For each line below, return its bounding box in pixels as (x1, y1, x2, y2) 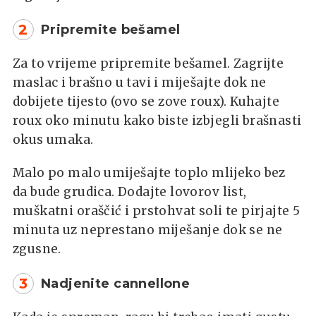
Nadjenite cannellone (41, 275, 190, 291)
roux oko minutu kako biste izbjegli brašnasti (13, 112, 302, 128)
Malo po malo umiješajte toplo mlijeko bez (13, 164, 286, 181)
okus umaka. (13, 131, 94, 147)
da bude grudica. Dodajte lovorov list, (13, 183, 247, 200)
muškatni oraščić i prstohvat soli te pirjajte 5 (13, 202, 300, 219)
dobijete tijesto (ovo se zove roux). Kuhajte (13, 93, 280, 109)
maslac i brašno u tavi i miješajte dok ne (13, 74, 267, 90)
